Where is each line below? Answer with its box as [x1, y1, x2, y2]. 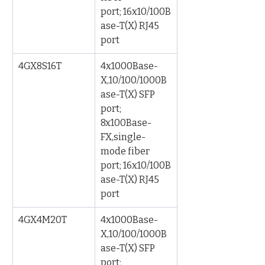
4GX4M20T [18, 214, 67, 225]
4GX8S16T [18, 60, 62, 72]
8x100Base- [101, 117, 151, 128]
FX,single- [101, 131, 146, 143]
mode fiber [101, 146, 151, 157]
